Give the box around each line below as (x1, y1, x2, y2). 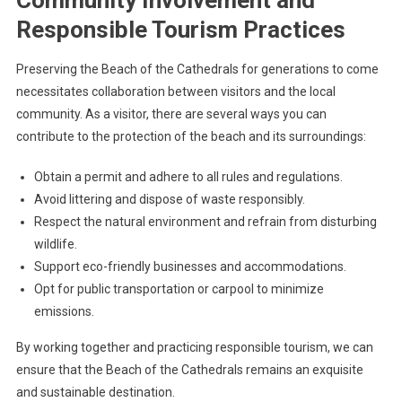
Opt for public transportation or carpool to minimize (33, 282, 324, 297)
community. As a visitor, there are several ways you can (15, 107, 327, 122)
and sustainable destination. (15, 385, 175, 400)
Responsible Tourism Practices (15, 16, 345, 44)
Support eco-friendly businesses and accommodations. (33, 259, 346, 275)
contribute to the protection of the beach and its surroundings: (15, 129, 366, 144)
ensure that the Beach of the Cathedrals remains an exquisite (15, 363, 363, 378)
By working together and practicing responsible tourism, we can (15, 340, 373, 355)
